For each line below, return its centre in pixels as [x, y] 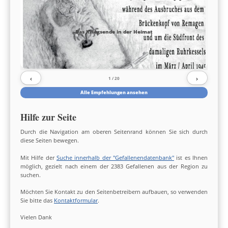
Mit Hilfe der [38, 157]
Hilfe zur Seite [48, 117]
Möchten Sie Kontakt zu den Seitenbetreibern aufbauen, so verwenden [114, 191]
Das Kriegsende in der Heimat [114, 32]
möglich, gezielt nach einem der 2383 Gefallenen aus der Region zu [114, 166]
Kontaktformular [76, 200]
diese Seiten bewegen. [50, 140]
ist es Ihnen [191, 157]
